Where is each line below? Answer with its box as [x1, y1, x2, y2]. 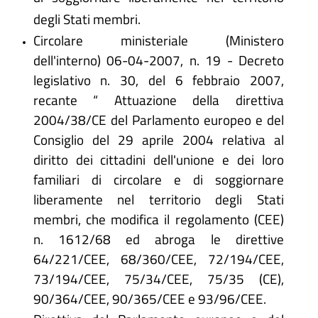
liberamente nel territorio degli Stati [33, 189, 284, 210]
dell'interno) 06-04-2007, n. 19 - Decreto [33, 50, 284, 71]
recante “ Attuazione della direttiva [33, 89, 284, 111]
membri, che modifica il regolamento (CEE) [33, 209, 284, 230]
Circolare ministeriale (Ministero [33, 30, 284, 51]
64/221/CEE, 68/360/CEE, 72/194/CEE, [33, 248, 284, 270]
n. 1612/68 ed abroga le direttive [33, 229, 284, 250]
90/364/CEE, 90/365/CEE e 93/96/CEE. [33, 288, 266, 309]
